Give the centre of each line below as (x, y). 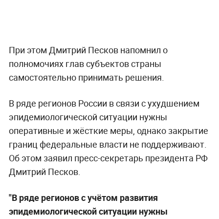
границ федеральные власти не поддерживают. (108, 144)
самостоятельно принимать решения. (86, 77)
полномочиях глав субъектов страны (85, 63)
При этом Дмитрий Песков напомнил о (88, 50)
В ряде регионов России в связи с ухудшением (104, 103)
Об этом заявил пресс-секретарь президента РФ (108, 158)
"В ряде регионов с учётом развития (83, 197)
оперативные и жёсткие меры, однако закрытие (108, 130)
